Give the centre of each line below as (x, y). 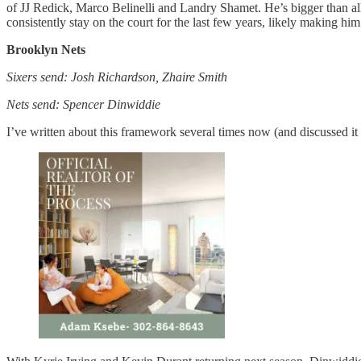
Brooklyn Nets (46, 50)
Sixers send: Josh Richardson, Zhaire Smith (117, 77)
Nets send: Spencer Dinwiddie (83, 105)
